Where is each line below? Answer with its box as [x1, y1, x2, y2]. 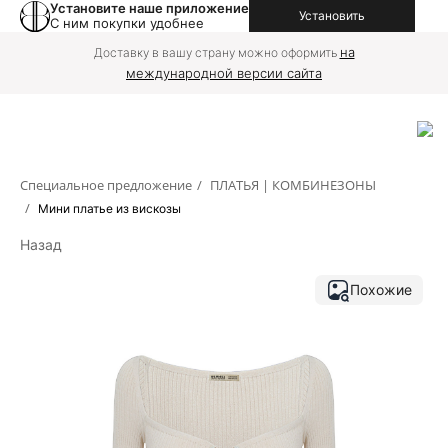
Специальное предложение [20, 176, 192, 194]
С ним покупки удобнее [50, 15, 204, 31]
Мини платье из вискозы [38, 201, 181, 216]
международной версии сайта [126, 65, 322, 81]
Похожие [350, 281, 412, 298]
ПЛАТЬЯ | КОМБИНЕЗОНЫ [210, 176, 376, 194]
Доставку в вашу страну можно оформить [93, 45, 340, 60]
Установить [299, 8, 365, 23]
